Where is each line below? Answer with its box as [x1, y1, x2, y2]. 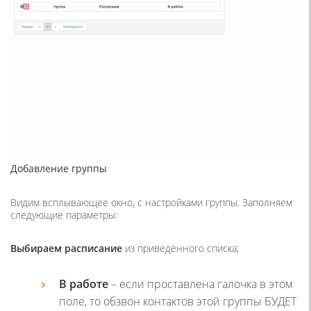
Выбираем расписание [10, 241, 122, 255]
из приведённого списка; [122, 241, 239, 255]
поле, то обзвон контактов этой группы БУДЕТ [59, 293, 296, 309]
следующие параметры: [10, 208, 117, 221]
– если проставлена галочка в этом [108, 276, 293, 292]
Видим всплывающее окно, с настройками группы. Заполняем [10, 195, 292, 209]
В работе [59, 276, 108, 292]
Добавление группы [10, 161, 107, 175]
